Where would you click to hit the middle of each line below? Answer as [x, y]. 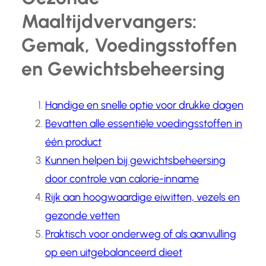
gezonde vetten [83, 216]
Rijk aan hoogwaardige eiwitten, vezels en [142, 197]
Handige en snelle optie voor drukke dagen [144, 105]
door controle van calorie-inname [122, 179]
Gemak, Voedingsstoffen [129, 45]
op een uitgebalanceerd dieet [114, 253]
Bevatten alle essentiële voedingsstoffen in [144, 124]
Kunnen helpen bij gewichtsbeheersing [135, 161]
